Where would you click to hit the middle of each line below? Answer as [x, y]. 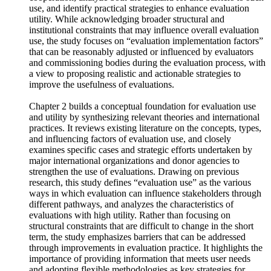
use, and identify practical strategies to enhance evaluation [139, 26]
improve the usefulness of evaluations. [102, 103]
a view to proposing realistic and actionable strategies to [135, 92]
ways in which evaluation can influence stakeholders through [145, 211]
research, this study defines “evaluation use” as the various [140, 201]
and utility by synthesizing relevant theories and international [144, 135]
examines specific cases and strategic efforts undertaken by [141, 168]
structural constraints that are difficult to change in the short [141, 244]
